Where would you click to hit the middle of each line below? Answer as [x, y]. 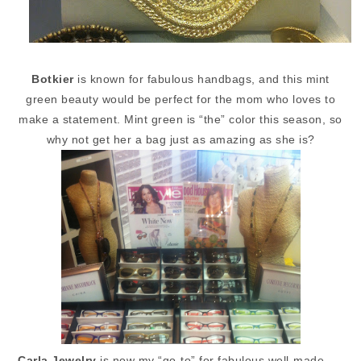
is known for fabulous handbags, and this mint [201, 79]
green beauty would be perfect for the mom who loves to [180, 100]
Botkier [53, 79]
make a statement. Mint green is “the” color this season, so [180, 120]
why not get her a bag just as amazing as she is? [180, 140]
